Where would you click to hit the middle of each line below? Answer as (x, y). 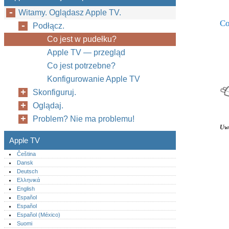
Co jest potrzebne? (81, 66)
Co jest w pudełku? (82, 39)
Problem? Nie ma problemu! (84, 119)
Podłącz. (49, 26)
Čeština (27, 154)
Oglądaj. (48, 106)
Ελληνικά (29, 180)
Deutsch (28, 171)
